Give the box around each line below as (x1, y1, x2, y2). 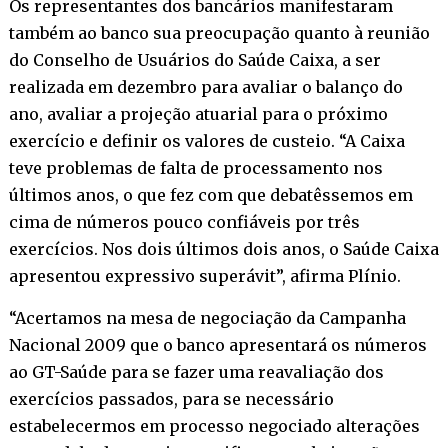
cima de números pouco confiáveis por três (8, 211, 360, 232)
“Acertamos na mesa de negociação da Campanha (8, 307, 406, 328)
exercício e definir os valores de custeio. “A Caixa (8, 130, 405, 151)
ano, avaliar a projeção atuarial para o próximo (8, 103, 388, 124)
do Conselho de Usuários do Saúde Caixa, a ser (8, 49, 381, 70)
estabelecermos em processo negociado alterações (8, 415, 420, 436)
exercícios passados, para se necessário (8, 388, 334, 409)
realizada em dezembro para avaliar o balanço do (8, 76, 403, 97)
